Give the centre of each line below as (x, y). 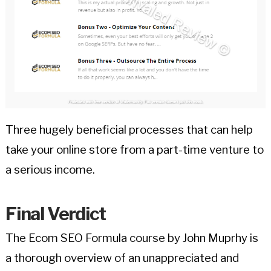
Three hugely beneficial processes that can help (129, 130)
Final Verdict (55, 213)
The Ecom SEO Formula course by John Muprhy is (132, 238)
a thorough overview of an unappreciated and (122, 258)
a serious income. (50, 170)
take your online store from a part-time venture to (134, 150)
